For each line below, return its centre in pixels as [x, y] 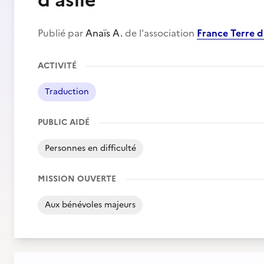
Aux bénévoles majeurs [90, 205]
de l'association [160, 33]
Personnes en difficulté [90, 148]
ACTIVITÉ [57, 66]
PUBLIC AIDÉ [64, 122]
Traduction [67, 92]
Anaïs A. [104, 33]
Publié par [62, 33]
